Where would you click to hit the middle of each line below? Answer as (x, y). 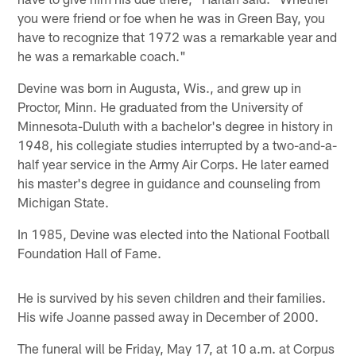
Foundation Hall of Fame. (90, 252)
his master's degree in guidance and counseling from (169, 182)
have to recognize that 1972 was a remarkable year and (178, 36)
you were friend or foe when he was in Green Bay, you (172, 17)
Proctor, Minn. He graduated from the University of (161, 106)
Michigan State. (64, 201)
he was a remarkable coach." (102, 55)
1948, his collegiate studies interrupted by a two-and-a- (178, 144)
